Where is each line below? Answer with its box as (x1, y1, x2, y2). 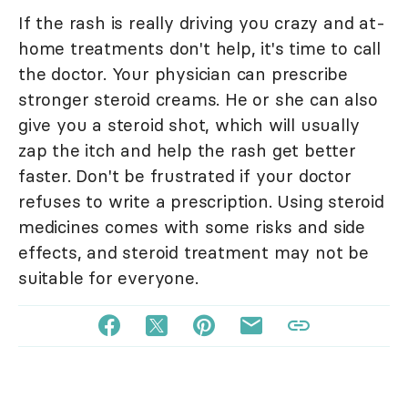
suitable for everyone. (18, 267, 199, 290)
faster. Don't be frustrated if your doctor (18, 165, 352, 188)
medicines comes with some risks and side (18, 216, 365, 239)
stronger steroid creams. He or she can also (18, 88, 378, 111)
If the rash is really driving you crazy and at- (18, 12, 385, 35)
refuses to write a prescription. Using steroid (18, 190, 384, 213)
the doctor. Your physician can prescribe (18, 63, 348, 86)
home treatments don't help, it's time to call (18, 37, 381, 60)
